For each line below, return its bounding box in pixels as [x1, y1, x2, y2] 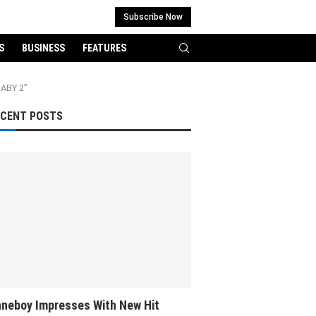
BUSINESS [21, 42, 65, 54]
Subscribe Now [123, 12, 183, 22]
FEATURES [82, 42, 126, 54]
